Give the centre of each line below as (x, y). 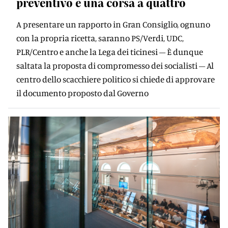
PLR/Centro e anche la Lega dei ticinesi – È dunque (110, 52)
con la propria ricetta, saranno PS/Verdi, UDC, (100, 38)
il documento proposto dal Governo (82, 93)
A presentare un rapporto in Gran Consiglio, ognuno (113, 24)
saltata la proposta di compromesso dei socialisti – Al (115, 65)
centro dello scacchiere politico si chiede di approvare (116, 79)
